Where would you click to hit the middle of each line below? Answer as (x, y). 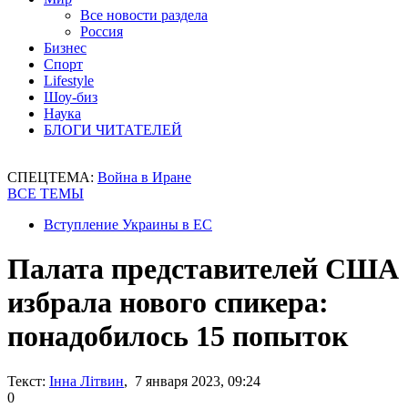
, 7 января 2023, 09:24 (192, 381)
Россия (102, 31)
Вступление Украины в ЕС (128, 224)
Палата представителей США (203, 269)
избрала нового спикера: (168, 303)
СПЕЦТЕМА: (52, 177)
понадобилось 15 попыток (178, 337)
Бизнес (65, 48)
